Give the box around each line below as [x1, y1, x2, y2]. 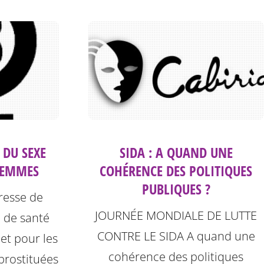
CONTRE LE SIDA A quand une [97, 228, 255, 245]
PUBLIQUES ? [141, 179, 210, 199]
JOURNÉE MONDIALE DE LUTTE [95, 207, 258, 224]
